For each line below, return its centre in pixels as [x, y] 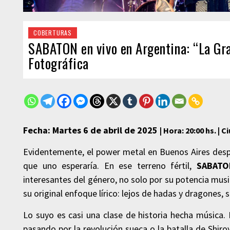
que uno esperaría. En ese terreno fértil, [110, 166]
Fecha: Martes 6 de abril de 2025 [91, 130]
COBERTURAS [53, 33]
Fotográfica [59, 63]
